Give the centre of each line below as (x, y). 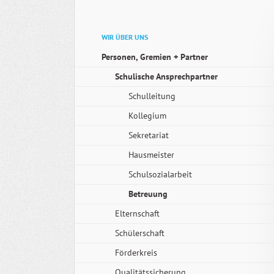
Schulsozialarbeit (160, 174)
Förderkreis (136, 252)
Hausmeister (151, 154)
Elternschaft (137, 213)
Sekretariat (149, 135)
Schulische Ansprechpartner (166, 76)
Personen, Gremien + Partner (155, 57)
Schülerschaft (140, 233)
